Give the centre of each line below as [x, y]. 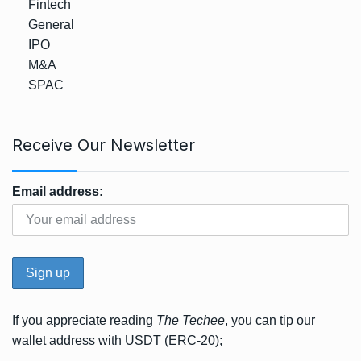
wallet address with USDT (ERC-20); [117, 341]
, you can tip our [270, 321]
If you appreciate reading [84, 321]
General [51, 25]
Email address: [58, 192]
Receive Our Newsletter [104, 145]
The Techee [191, 321]
